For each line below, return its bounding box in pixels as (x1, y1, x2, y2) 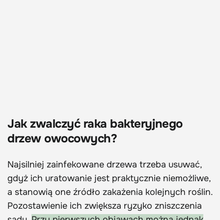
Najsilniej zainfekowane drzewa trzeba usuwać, (7, 159, 202, 170)
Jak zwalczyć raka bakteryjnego (7, 116, 183, 131)
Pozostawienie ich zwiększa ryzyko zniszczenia (7, 200, 202, 211)
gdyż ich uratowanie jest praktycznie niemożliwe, (7, 172, 211, 184)
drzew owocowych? (7, 131, 120, 146)
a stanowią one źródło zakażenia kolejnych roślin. (7, 186, 213, 197)
